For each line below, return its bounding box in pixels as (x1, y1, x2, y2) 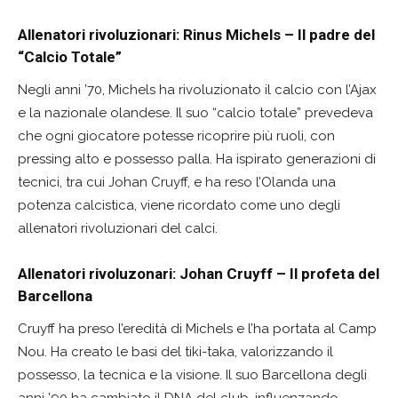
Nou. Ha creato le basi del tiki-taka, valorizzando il (18, 343, 333, 360)
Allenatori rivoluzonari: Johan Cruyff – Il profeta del (18, 264, 379, 283)
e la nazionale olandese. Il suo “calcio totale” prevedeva (18, 104, 373, 121)
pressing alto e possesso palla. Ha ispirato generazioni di (18, 150, 376, 167)
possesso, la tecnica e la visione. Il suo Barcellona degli (18, 366, 367, 383)
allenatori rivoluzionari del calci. (18, 219, 218, 236)
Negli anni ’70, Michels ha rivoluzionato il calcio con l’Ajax (18, 81, 377, 98)
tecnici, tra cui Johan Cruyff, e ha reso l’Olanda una (18, 173, 336, 190)
